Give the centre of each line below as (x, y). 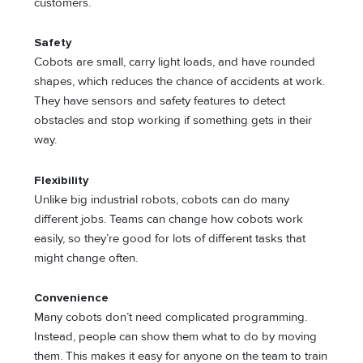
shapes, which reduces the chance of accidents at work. (180, 82)
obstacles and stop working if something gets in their (173, 121)
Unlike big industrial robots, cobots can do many (162, 199)
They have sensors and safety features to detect (160, 101)
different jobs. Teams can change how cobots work (169, 219)
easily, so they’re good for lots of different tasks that (170, 238)
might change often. (86, 258)
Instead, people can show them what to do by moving (176, 337)
